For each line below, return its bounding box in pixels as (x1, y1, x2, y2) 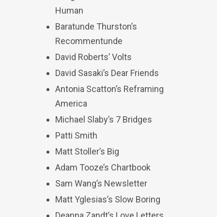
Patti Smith (55, 130, 97, 140)
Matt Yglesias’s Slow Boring (55, 194, 160, 204)
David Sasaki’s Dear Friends (55, 68, 159, 78)
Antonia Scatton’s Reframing (55, 84, 164, 94)
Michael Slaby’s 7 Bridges (55, 114, 152, 124)
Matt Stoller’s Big (55, 146, 119, 156)
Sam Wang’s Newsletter (55, 178, 147, 188)
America (55, 98, 87, 108)
